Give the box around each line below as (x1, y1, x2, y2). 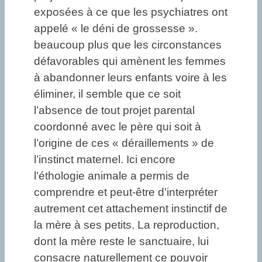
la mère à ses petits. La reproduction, (34, 219, 219, 232)
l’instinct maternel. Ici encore (34, 153, 175, 166)
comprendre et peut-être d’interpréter (34, 186, 218, 199)
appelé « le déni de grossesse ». (34, 22, 198, 35)
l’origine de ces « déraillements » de (34, 137, 214, 150)
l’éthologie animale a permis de (34, 170, 189, 182)
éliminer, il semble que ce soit (34, 88, 181, 101)
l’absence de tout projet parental (34, 104, 195, 117)
